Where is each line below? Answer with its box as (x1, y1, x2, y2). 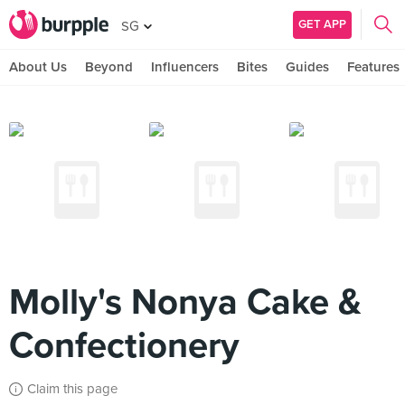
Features (347, 59, 400, 75)
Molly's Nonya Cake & (9, 280, 362, 324)
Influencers (151, 59, 219, 75)
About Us (9, 59, 67, 75)
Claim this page (27, 381, 118, 397)
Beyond (85, 59, 133, 75)
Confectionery (9, 324, 240, 367)
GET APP (298, 16, 346, 32)
